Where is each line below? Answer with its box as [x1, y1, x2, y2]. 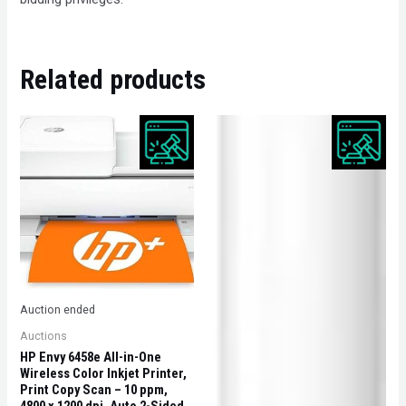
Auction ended [20, 303, 96, 317]
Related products [20, 63, 207, 95]
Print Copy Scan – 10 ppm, [20, 382, 169, 399]
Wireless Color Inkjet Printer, [20, 365, 188, 382]
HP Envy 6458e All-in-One [20, 349, 162, 366]
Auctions [20, 329, 68, 343]
